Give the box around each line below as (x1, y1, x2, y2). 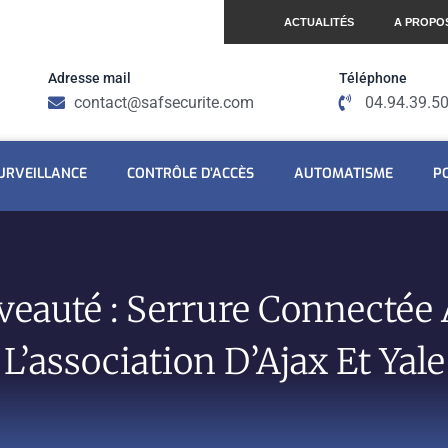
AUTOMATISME (294, 164, 393, 183)
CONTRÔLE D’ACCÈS (127, 164, 254, 183)
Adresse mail (48, 70, 132, 86)
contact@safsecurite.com (74, 93, 255, 112)
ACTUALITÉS (284, 16, 354, 28)
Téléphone (338, 70, 407, 86)
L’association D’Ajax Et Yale (3, 340, 445, 384)
